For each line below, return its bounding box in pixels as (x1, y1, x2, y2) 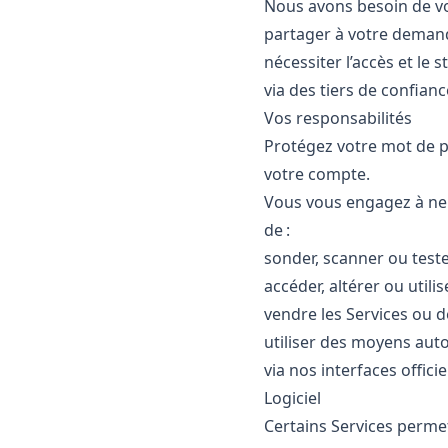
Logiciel (264, 387, 321, 409)
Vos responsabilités (264, 107, 412, 129)
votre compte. (264, 163, 370, 185)
